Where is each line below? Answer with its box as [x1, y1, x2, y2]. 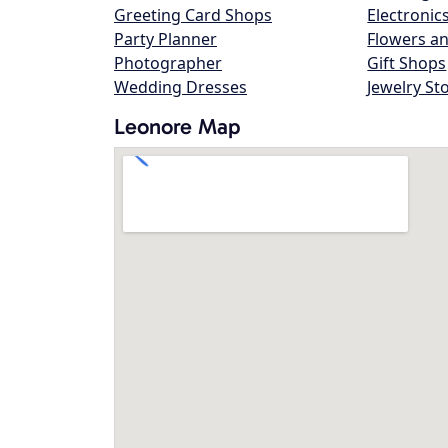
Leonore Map [114, 113, 241, 140]
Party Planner [114, 28, 217, 50]
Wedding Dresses [114, 76, 247, 98]
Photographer [114, 52, 222, 74]
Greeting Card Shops [114, 4, 272, 26]
